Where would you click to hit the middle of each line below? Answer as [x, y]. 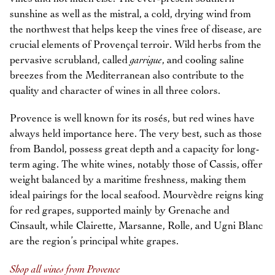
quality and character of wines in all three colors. [115, 91]
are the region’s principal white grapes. [94, 241]
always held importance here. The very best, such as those [136, 134]
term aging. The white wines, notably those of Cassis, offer [136, 165]
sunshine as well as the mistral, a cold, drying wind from [130, 14]
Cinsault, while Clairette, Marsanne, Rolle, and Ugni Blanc [137, 226]
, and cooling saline [203, 60]
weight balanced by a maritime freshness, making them [128, 180]
